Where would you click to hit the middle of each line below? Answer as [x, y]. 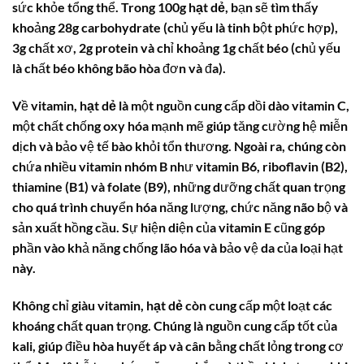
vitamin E [245, 227]
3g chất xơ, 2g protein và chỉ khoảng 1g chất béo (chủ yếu [176, 48]
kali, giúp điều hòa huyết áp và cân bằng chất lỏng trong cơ [178, 345]
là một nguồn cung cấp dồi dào [204, 105]
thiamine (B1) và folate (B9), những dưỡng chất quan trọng [179, 186]
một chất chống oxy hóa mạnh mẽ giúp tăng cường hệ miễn [180, 125]
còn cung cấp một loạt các [258, 305]
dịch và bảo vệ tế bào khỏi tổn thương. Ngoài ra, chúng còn [179, 145]
